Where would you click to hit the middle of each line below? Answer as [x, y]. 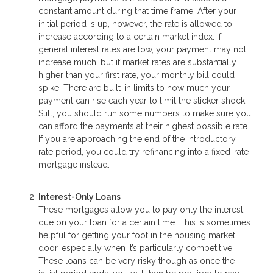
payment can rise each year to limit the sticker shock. [143, 101]
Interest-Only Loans [80, 197]
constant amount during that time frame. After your [137, 11]
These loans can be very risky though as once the [136, 261]
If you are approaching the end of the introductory [137, 139]
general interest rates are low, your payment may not [142, 50]
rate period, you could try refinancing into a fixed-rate [144, 152]
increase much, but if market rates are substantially [137, 62]
